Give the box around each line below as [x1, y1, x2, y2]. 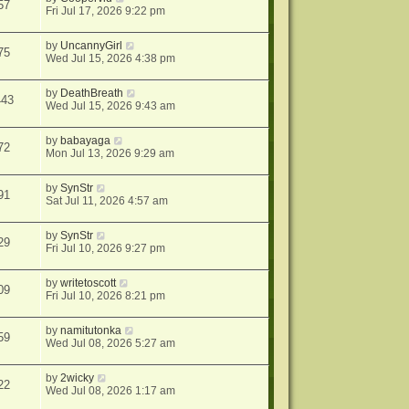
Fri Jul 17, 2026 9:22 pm [46, 5, 166, 18]
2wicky [60, 372, 95, 385]
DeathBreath [60, 87, 124, 100]
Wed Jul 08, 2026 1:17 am [46, 384, 176, 398]
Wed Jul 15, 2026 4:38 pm [46, 52, 176, 66]
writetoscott [60, 277, 117, 290]
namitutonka [60, 324, 122, 338]
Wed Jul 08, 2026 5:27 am [46, 337, 176, 351]
